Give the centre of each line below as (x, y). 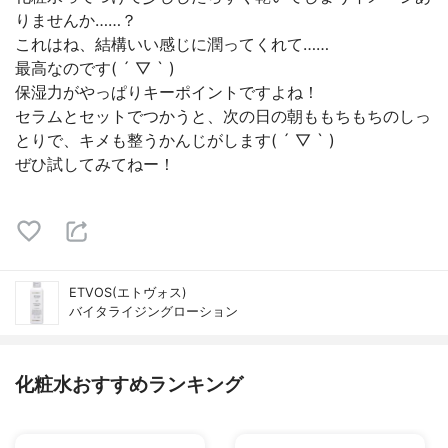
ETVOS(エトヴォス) (128, 292)
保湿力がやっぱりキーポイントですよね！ (167, 92)
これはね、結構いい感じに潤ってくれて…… (172, 44)
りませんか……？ (76, 20)
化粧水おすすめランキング (129, 384)
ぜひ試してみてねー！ (95, 164)
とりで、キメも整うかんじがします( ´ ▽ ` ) (175, 140)
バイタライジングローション (153, 311)
